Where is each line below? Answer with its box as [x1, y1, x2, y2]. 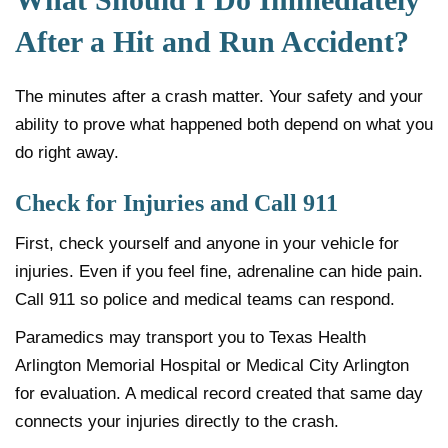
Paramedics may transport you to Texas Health [15, 327, 366, 347]
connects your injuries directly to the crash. [15, 411, 339, 431]
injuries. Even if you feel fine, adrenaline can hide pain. [15, 261, 423, 281]
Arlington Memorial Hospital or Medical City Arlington [15, 355, 409, 375]
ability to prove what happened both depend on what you [15, 114, 433, 134]
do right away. [15, 142, 119, 162]
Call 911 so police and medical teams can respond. [15, 289, 395, 309]
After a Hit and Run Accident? [15, 24, 409, 58]
